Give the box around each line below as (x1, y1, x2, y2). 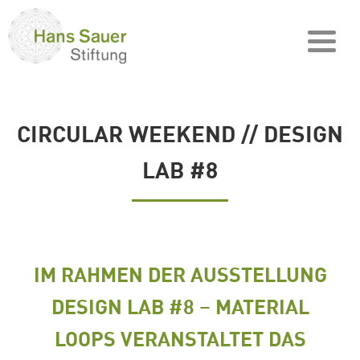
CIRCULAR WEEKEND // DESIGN (17, 119, 343, 147)
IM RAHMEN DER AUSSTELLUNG (33, 261, 327, 286)
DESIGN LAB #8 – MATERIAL (51, 293, 309, 318)
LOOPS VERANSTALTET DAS (54, 325, 306, 350)
